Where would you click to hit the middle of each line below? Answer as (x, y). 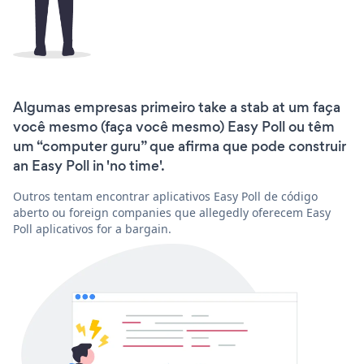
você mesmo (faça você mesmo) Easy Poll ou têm (174, 126)
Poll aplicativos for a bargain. (92, 228)
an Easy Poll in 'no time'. (89, 165)
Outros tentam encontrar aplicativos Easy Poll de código (165, 196)
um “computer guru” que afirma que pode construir (180, 146)
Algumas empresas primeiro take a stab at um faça (177, 107)
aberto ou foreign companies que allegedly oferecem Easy (172, 212)
